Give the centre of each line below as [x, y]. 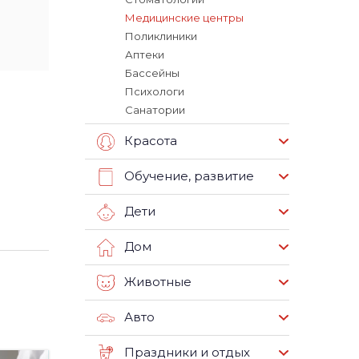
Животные [158, 282]
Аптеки [145, 54]
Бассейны [152, 73]
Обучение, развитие [189, 176]
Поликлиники [161, 36]
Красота [151, 141]
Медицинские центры [184, 18]
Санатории [155, 110]
